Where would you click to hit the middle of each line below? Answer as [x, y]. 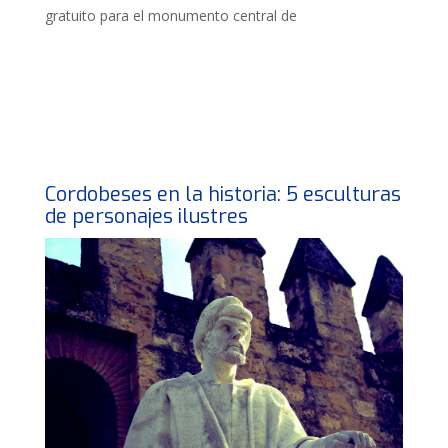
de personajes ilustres [146, 216]
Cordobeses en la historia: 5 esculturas [223, 194]
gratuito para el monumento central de [171, 15]
